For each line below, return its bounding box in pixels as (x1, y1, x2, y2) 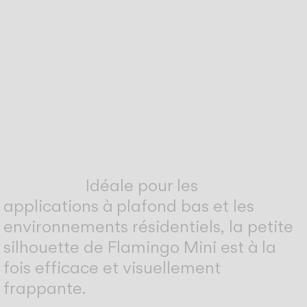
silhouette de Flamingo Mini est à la (3, 235, 277, 258)
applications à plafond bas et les (3, 194, 255, 217)
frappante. (3, 276, 87, 299)
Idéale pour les (86, 173, 199, 196)
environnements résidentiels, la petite (3, 214, 294, 237)
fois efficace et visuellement (3, 256, 221, 278)
